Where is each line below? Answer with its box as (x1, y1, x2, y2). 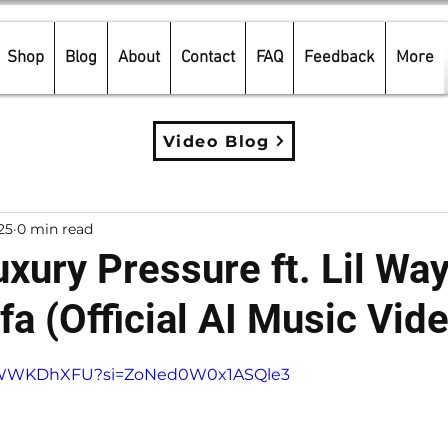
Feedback (304, 48, 375, 68)
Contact (181, 48, 235, 68)
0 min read (17, 219, 93, 238)
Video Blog (162, 131, 270, 151)
